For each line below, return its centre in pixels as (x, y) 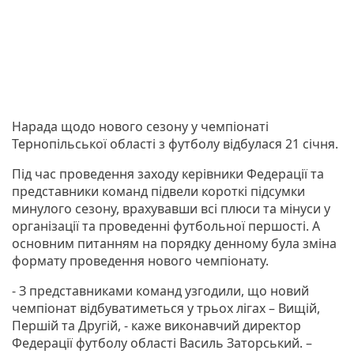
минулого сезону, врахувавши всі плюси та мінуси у (171, 208)
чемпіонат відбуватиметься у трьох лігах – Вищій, (166, 308)
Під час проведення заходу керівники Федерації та (168, 173)
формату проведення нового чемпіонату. (140, 260)
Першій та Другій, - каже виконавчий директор (156, 325)
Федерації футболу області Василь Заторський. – (162, 343)
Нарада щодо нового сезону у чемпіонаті (140, 126)
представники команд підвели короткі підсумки (158, 191)
